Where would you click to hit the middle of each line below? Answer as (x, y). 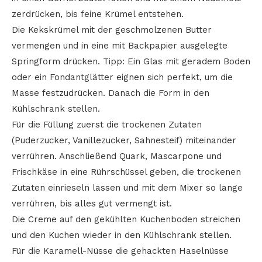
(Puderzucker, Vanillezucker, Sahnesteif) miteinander (124, 140)
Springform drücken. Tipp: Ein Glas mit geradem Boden (131, 61)
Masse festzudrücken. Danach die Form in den (111, 93)
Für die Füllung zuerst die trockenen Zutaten (107, 125)
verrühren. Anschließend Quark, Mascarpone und (117, 156)
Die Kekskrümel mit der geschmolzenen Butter (112, 30)
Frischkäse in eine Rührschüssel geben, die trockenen (126, 172)
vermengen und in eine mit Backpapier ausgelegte (120, 46)
